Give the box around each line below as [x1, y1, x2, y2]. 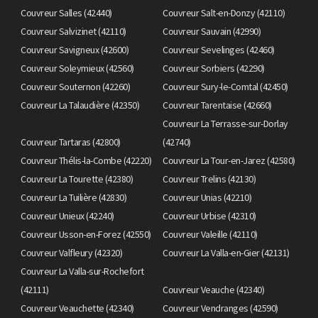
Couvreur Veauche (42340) [163, 283, 264, 296]
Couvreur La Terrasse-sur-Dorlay [163, 116, 288, 130]
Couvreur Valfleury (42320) [21, 246, 122, 259]
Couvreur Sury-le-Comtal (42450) [163, 79, 288, 93]
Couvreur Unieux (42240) [21, 209, 114, 222]
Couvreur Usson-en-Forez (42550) [21, 227, 151, 241]
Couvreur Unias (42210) [163, 190, 251, 204]
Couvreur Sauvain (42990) [163, 24, 261, 38]
